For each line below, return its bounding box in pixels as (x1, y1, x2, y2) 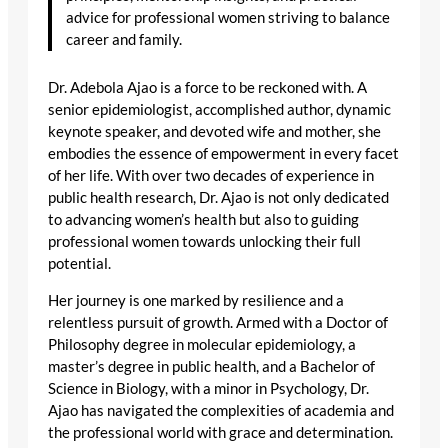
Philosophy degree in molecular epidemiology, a (48, 335, 356, 353)
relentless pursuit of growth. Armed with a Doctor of (48, 313, 388, 331)
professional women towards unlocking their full (48, 232, 361, 250)
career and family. (66, 31, 183, 49)
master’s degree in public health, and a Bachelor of (48, 357, 375, 375)
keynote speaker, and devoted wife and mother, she (48, 122, 381, 140)
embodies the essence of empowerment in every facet (48, 144, 399, 162)
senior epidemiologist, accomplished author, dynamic (48, 100, 391, 118)
